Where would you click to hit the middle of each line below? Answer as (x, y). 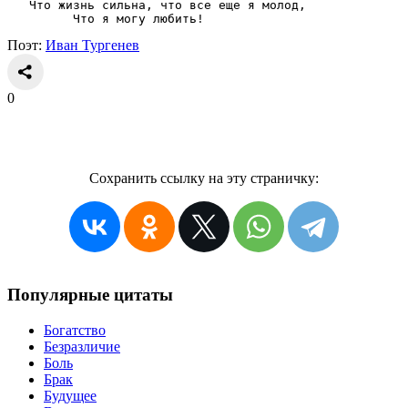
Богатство (75, 330)
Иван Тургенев (92, 45)
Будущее (70, 396)
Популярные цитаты (90, 295)
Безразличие (82, 347)
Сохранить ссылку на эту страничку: (204, 178)
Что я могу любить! (106, 18)
